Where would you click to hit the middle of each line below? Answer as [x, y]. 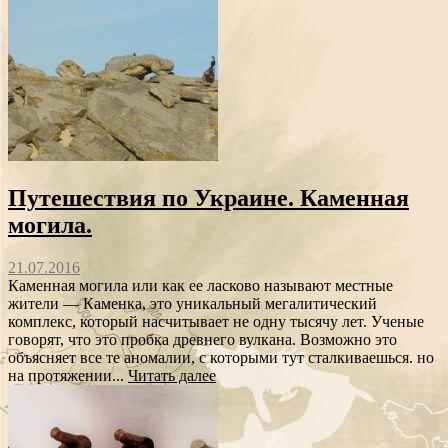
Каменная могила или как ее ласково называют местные [200, 285]
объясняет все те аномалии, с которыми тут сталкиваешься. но [221, 357]
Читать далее [172, 375]
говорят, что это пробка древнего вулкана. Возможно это [202, 339]
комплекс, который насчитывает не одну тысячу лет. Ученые [216, 321]
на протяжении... [68, 375]
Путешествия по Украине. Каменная [208, 197]
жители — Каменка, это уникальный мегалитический [192, 303]
